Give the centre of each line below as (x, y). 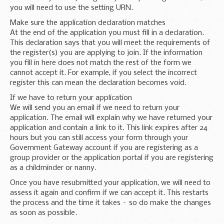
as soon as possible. (43, 213)
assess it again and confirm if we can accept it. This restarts (109, 193)
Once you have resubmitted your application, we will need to (110, 183)
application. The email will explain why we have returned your (111, 118)
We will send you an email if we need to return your (95, 108)
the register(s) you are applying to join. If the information (106, 53)
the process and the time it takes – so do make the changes (110, 203)
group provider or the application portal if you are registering (112, 158)
